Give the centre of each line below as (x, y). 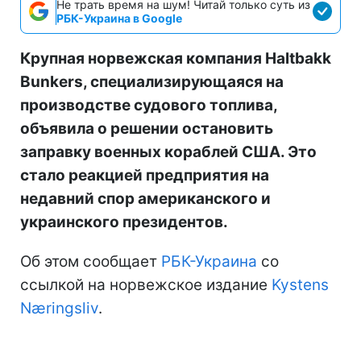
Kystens (300, 284)
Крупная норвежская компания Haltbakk (176, 58)
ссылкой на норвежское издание (146, 284)
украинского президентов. (124, 222)
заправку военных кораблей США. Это (168, 151)
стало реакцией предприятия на (145, 175)
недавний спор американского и (145, 198)
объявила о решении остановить (147, 128)
